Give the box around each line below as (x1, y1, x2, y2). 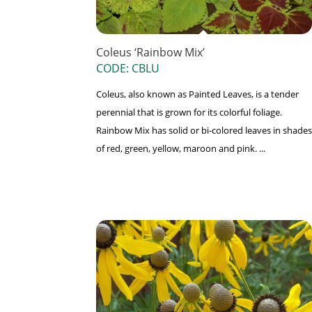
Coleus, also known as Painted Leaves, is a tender (96, 88, 299, 101)
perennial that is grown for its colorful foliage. (96, 106, 282, 119)
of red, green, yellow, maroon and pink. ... (96, 142, 265, 155)
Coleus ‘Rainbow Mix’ (96, 45, 205, 61)
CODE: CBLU (96, 61, 159, 77)
